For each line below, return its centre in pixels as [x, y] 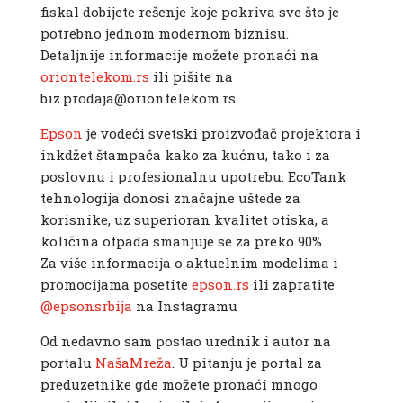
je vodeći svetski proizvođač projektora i [221, 134]
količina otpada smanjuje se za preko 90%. [182, 242]
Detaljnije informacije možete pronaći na [179, 55]
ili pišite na [191, 77]
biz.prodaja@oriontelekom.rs [138, 99]
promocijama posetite [116, 285]
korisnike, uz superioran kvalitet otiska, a [184, 220]
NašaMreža [133, 363]
